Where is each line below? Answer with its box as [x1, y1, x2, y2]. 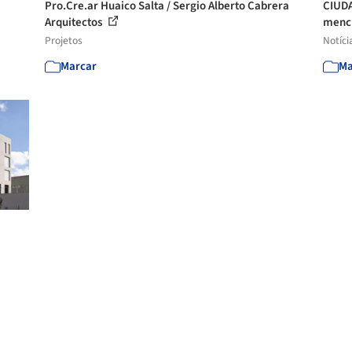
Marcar [60, 58, 97, 75]
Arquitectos [45, 14, 105, 31]
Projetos [45, 33, 83, 48]
